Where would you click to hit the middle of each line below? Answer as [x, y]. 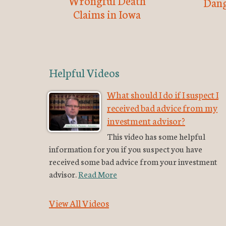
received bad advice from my [162, 108]
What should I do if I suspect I [163, 95]
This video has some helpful [156, 136]
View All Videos [79, 203]
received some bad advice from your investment [133, 161]
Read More [98, 174]
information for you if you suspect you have [126, 149]
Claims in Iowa [107, 14]
